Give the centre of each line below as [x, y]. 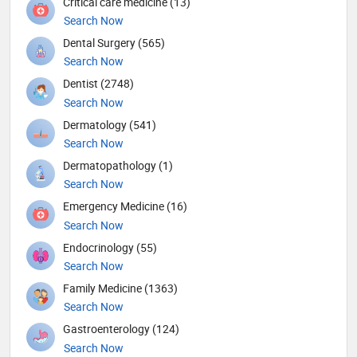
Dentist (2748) [98, 84]
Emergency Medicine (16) [125, 206]
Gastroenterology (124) [121, 329]
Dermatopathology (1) [118, 166]
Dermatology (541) [110, 124]
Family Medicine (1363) [120, 288]
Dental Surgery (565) [114, 43]
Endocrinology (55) [110, 247]
